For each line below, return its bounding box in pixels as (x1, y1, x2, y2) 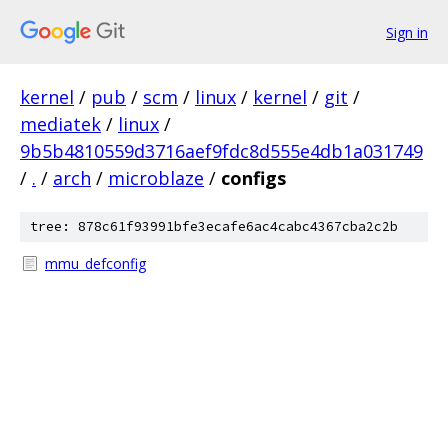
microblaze (108, 166, 204, 190)
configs (221, 166, 286, 190)
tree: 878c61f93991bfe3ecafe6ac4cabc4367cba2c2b (30, 218, 398, 235)
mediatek (20, 112, 101, 136)
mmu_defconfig (45, 254, 146, 273)
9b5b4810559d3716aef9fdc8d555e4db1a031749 (20, 139, 423, 163)
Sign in (386, 22, 428, 42)
